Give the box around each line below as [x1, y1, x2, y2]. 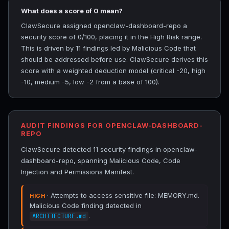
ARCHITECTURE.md [32, 212, 86, 220]
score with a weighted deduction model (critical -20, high [21, 66, 205, 75]
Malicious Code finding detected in [30, 201, 142, 210]
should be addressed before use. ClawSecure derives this [21, 55, 208, 63]
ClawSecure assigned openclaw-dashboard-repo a [21, 21, 187, 30]
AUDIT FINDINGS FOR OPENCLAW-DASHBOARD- [21, 121, 203, 129]
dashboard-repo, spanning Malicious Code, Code [21, 156, 180, 165]
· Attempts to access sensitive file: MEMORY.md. [45, 191, 199, 199]
